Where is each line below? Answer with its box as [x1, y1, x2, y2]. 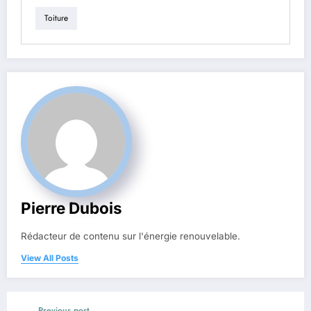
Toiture [44, 12, 68, 25]
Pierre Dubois [21, 198, 122, 217]
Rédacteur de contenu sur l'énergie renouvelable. [21, 230, 240, 242]
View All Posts [21, 252, 78, 263]
